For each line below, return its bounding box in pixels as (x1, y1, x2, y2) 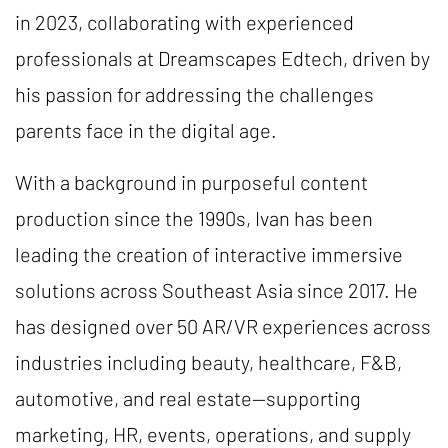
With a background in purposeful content (15, 170, 368, 194)
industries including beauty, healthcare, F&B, (15, 350, 402, 374)
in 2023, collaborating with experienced (15, 10, 354, 34)
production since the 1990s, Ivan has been (15, 206, 373, 230)
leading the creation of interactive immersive (15, 242, 403, 266)
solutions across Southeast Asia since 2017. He (15, 278, 418, 302)
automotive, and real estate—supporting (15, 386, 361, 410)
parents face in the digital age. (15, 118, 281, 142)
